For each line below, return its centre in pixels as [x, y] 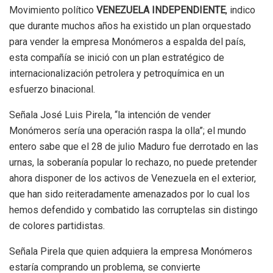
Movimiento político [53, 10]
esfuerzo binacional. [52, 89]
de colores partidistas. [57, 225]
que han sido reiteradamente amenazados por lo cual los [129, 194]
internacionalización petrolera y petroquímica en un [117, 73]
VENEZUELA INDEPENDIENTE [161, 10]
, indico [240, 10]
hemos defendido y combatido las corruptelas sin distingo [133, 210]
